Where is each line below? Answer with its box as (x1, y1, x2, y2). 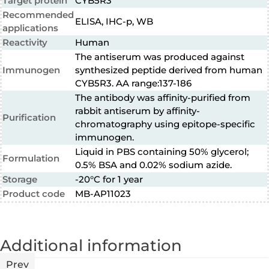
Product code (2, 188, 65, 199)
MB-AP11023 (75, 188, 131, 199)
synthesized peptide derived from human (75, 64, 262, 76)
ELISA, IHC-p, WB (75, 16, 153, 27)
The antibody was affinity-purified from (75, 92, 250, 103)
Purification (2, 112, 56, 123)
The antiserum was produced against (75, 51, 244, 62)
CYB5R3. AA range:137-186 (75, 77, 192, 89)
